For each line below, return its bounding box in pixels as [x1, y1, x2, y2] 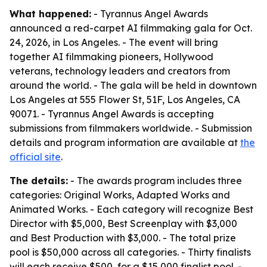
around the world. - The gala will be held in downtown [10, 79, 257, 91]
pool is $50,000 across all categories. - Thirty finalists [10, 246, 251, 258]
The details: [10, 175, 68, 187]
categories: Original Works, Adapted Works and [10, 189, 230, 201]
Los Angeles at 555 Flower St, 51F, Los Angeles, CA [10, 94, 240, 105]
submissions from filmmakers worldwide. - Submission [10, 122, 252, 134]
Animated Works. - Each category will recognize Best [10, 203, 253, 215]
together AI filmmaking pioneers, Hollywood [10, 51, 213, 63]
